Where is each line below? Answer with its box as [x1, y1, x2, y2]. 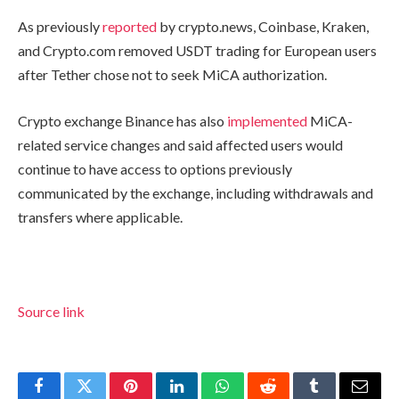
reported [102, 18, 157, 36]
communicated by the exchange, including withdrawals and [18, 183, 373, 201]
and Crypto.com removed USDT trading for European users [18, 42, 377, 60]
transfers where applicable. [18, 208, 183, 225]
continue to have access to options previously [18, 159, 292, 177]
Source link [18, 302, 85, 320]
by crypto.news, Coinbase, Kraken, [157, 18, 369, 36]
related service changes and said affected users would [18, 135, 343, 153]
